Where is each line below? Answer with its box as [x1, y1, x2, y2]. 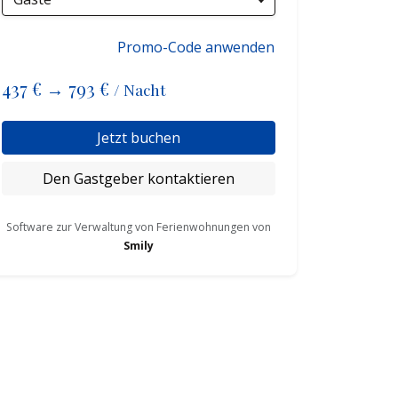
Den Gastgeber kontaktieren [43, 169, 235, 189]
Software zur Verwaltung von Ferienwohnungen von [6, 219, 271, 235]
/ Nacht [114, 79, 166, 100]
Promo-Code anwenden [117, 37, 275, 58]
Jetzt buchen [97, 128, 180, 148]
